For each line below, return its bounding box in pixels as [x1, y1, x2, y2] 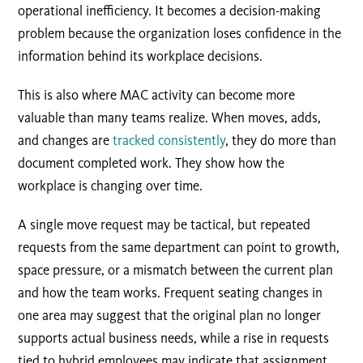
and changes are [18, 132, 113, 149]
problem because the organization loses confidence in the [18, 25, 342, 42]
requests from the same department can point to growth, [18, 239, 340, 256]
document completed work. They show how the [18, 155, 285, 172]
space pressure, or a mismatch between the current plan [18, 262, 334, 279]
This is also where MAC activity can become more [18, 87, 296, 104]
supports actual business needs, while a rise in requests [18, 330, 330, 347]
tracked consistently [113, 132, 226, 149]
